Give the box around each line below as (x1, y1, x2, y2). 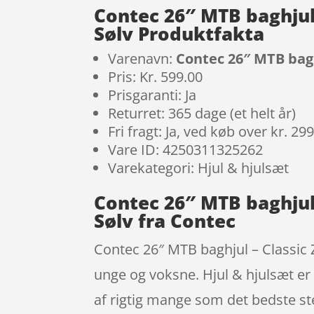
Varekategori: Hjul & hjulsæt (108, 158, 289, 177)
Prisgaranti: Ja (108, 85, 197, 104)
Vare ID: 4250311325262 (108, 139, 264, 159)
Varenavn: (108, 48, 177, 68)
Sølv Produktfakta (94, 20, 265, 46)
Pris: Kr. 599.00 (108, 67, 203, 86)
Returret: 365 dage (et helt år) (108, 103, 296, 123)
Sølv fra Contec (94, 207, 236, 233)
